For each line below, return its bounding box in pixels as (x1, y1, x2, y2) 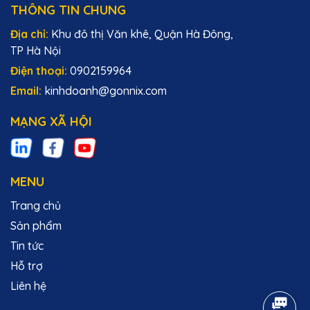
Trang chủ (10, 199, 61, 213)
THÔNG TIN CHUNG (10, 2, 126, 19)
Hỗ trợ (10, 259, 43, 273)
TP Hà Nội (10, 44, 61, 58)
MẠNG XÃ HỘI (10, 113, 92, 130)
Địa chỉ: (10, 27, 51, 42)
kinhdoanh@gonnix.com (44, 84, 167, 98)
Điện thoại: (10, 64, 70, 78)
